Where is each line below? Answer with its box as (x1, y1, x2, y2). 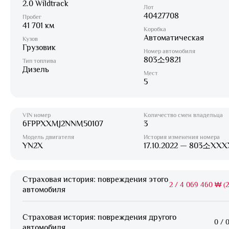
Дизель (22, 65, 49, 74)
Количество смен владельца (143, 111, 223, 119)
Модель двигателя (22, 133, 74, 141)
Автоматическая (143, 33, 204, 42)
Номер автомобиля (143, 48, 195, 55)
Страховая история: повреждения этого (22, 175, 168, 184)
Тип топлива (22, 57, 56, 64)
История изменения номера (143, 133, 220, 141)
